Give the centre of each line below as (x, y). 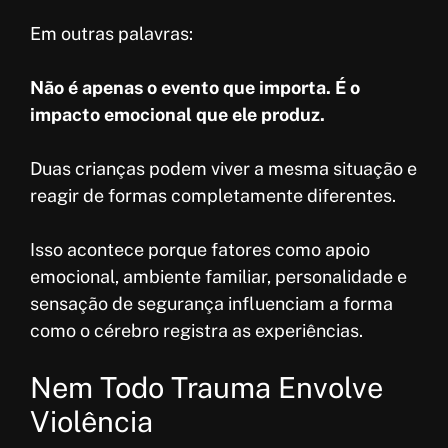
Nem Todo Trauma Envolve (206, 387)
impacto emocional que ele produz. (177, 114)
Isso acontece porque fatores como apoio (200, 249)
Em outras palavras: (111, 33)
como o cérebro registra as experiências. (196, 330)
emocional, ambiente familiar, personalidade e (218, 276)
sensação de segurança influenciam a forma (211, 303)
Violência (91, 421)
